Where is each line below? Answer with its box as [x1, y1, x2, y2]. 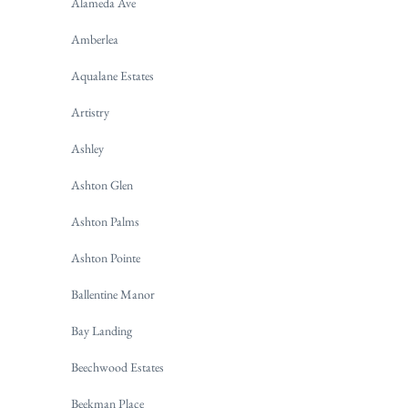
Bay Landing [71, 322, 132, 340]
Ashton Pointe [71, 250, 140, 267]
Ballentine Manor [71, 286, 155, 303]
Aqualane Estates [71, 67, 154, 85]
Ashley [71, 140, 104, 158]
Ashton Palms [71, 213, 139, 230]
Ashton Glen [71, 177, 133, 194]
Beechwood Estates [71, 359, 164, 376]
